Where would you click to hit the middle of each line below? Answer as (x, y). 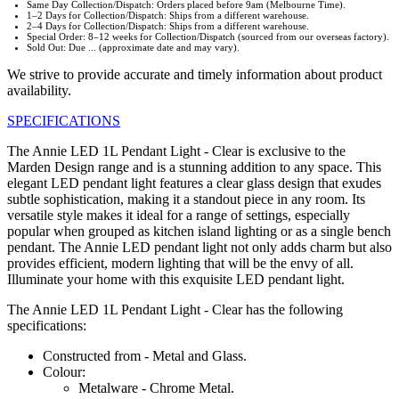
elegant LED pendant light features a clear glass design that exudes (194, 183)
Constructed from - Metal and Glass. (145, 356)
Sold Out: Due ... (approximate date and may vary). (133, 48)
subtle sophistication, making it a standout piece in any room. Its (186, 199)
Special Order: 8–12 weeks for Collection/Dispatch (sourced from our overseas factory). (208, 37)
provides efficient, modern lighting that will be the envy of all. (180, 264)
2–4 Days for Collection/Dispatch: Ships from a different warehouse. (168, 26)
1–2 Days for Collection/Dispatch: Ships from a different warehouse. (168, 16)
